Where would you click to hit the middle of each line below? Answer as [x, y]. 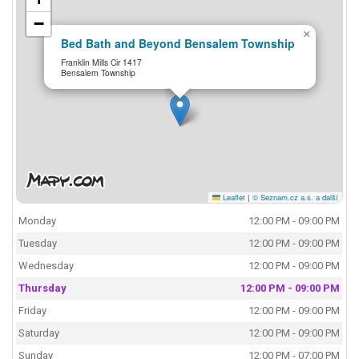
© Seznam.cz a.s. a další [295, 197]
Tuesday [38, 244]
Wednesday [46, 266]
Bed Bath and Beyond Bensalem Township [178, 44]
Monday [38, 221]
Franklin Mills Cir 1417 [102, 62]
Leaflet [232, 197]
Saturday [39, 333]
